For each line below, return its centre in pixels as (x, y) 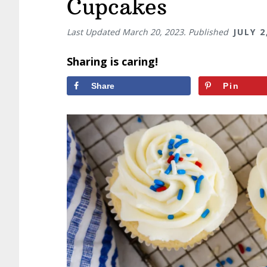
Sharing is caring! (112, 61)
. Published (207, 32)
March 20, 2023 (153, 32)
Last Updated (94, 32)
